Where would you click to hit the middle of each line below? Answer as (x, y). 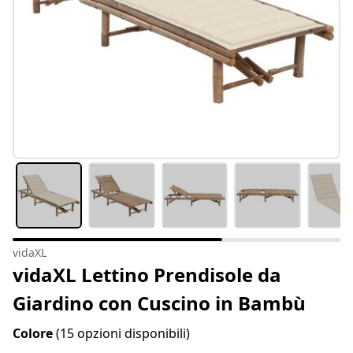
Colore (34, 334)
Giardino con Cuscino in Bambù (159, 303)
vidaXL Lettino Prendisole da (147, 275)
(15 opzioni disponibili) (123, 334)
